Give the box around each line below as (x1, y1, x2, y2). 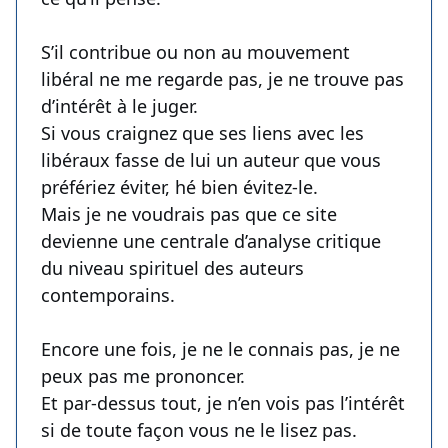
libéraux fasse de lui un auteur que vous (41, 148, 381, 173)
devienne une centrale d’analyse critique (41, 229, 381, 254)
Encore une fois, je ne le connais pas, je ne (41, 337, 400, 362)
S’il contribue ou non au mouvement (41, 40, 350, 65)
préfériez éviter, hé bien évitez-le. (41, 175, 318, 200)
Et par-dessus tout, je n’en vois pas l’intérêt (41, 391, 405, 416)
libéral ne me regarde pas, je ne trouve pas (41, 67, 404, 92)
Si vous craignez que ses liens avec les (41, 121, 364, 146)
